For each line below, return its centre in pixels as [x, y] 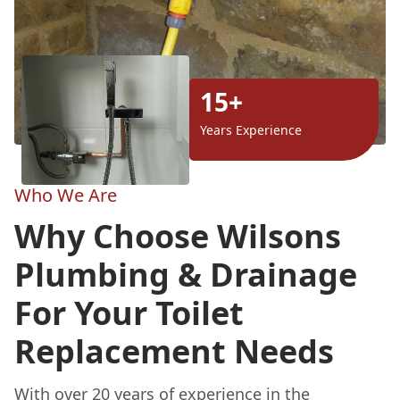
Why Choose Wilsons [178, 236]
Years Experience [251, 130]
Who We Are [66, 195]
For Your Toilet [129, 312]
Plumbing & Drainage [186, 274]
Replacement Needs [174, 351]
